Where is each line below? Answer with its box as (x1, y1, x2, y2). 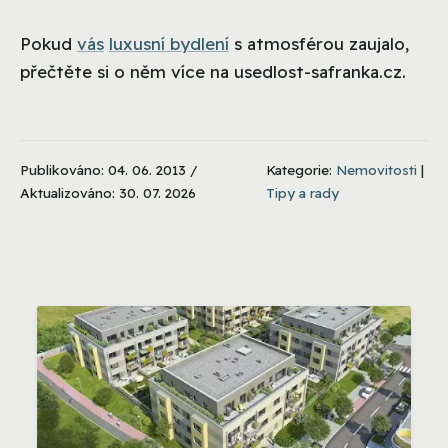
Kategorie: (266, 160, 337, 178)
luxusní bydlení (109, 32, 229, 54)
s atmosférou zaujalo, (229, 32, 409, 54)
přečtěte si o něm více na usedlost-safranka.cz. (20, 60, 406, 82)
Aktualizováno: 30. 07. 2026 (20, 183, 196, 201)
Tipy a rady (266, 183, 340, 201)
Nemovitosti (336, 160, 418, 178)
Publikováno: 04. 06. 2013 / (20, 160, 198, 178)
